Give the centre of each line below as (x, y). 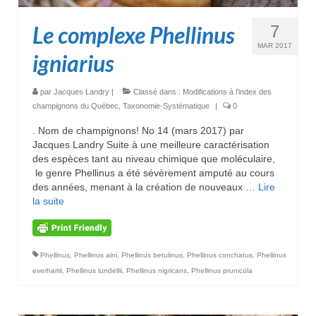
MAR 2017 (275, 46)
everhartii (47, 271)
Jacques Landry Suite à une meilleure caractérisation (151, 145)
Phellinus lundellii (94, 271)
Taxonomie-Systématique (166, 106)
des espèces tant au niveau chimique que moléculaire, (154, 159)
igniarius (73, 63)
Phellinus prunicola (222, 271)
